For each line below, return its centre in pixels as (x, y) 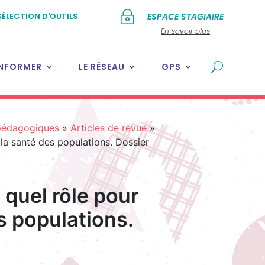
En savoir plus (185, 31)
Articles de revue (108, 127)
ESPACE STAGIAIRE (185, 17)
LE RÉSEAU (101, 67)
